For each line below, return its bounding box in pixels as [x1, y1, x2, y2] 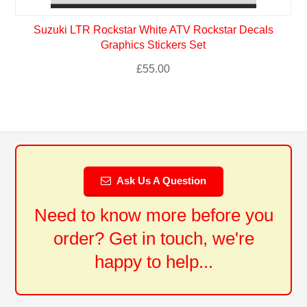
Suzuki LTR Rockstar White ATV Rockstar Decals [33, 23, 273, 36]
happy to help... [94, 251, 213, 272]
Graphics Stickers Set [101, 38, 206, 51]
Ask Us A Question [116, 174, 206, 186]
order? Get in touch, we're [53, 228, 254, 249]
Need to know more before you [34, 204, 273, 225]
